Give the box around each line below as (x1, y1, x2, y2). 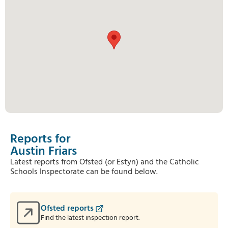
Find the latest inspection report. (41, 212, 139, 224)
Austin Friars (10, 142, 77, 161)
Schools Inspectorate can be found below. (10, 165, 158, 179)
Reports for (10, 130, 70, 149)
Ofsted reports (41, 202, 94, 215)
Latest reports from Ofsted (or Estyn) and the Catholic (10, 156, 199, 169)
